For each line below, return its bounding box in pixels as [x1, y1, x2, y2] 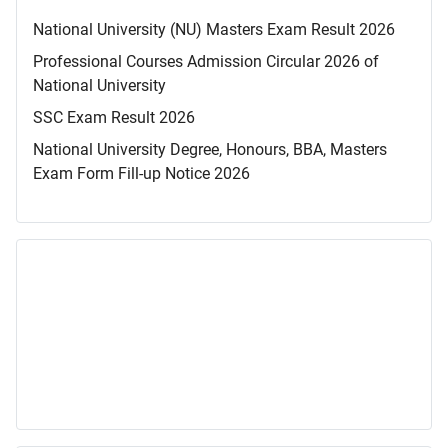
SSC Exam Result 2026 [33, 108, 195, 128]
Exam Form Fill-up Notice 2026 [33, 164, 250, 184]
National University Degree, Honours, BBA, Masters [33, 140, 387, 160]
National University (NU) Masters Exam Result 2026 [33, 20, 395, 40]
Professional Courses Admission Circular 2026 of [33, 52, 379, 72]
